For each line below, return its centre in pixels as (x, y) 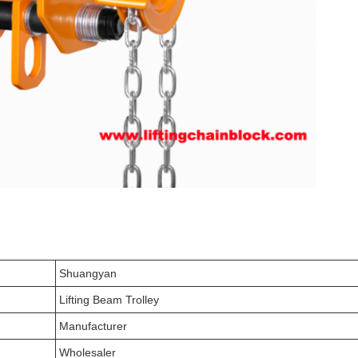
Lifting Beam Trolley (109, 300)
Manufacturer (93, 326)
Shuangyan (88, 273)
